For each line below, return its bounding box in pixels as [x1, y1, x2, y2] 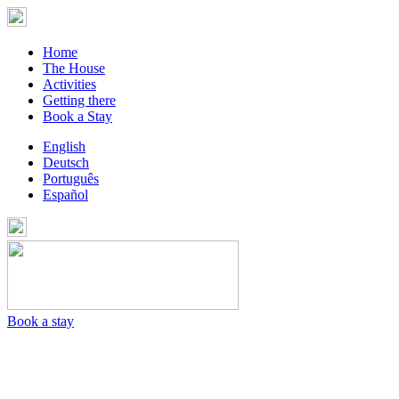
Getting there [43, 93, 116, 108]
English [43, 139, 85, 154]
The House [43, 61, 105, 76]
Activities [43, 77, 96, 92]
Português [43, 171, 99, 186]
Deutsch [43, 155, 89, 170]
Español [43, 187, 88, 202]
